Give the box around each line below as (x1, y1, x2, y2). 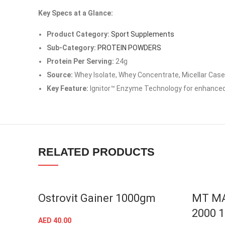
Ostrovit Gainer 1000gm (38, 191, 156, 204)
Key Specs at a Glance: (38, 9, 113, 17)
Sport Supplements (111, 30, 174, 38)
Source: (47, 70, 73, 79)
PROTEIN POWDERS (97, 43, 161, 52)
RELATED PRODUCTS (38, 145, 155, 158)
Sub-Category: (47, 43, 96, 52)
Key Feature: (47, 84, 88, 92)
